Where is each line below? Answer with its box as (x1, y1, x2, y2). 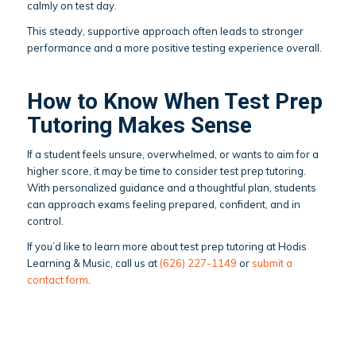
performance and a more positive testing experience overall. (26, 41, 322, 54)
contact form (26, 273, 88, 286)
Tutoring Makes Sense (26, 111, 252, 138)
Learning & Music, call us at (26, 257, 160, 269)
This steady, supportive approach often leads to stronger (26, 24, 304, 37)
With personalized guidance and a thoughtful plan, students (26, 180, 316, 194)
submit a (251, 257, 292, 269)
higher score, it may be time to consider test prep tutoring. (26, 164, 306, 177)
